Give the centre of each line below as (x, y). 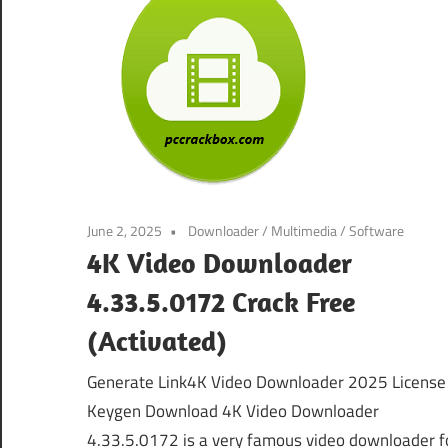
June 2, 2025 (124, 230)
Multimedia (304, 230)
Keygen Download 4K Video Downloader (233, 411)
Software (376, 230)
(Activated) (157, 340)
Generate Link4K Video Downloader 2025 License (266, 382)
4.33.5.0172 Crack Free (221, 301)
